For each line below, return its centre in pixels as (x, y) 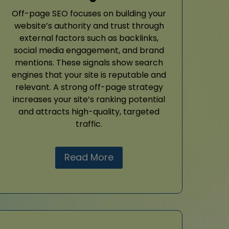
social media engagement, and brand (89, 51)
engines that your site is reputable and (89, 75)
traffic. (89, 124)
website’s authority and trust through (89, 26)
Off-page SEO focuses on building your (89, 14)
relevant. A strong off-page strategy (89, 87)
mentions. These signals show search (89, 63)
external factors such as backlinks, (89, 38)
